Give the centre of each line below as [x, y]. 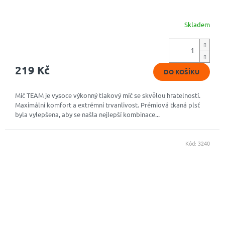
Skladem [197, 24]
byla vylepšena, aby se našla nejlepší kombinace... [87, 115]
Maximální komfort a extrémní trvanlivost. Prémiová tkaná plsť [107, 105]
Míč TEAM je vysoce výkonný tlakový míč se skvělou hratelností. [108, 95]
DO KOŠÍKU [182, 72]
